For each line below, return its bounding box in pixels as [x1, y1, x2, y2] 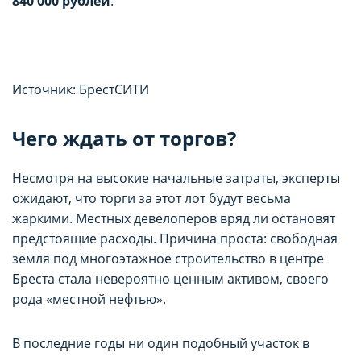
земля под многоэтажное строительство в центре [12, 250, 324, 268]
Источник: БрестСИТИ [12, 81, 149, 99]
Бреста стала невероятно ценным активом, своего [12, 270, 329, 288]
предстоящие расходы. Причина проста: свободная [12, 230, 338, 248]
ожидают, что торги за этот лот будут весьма [12, 189, 291, 208]
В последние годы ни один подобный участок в [12, 334, 309, 353]
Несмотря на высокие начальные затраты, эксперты [12, 169, 340, 188]
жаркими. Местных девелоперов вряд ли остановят [12, 210, 335, 228]
